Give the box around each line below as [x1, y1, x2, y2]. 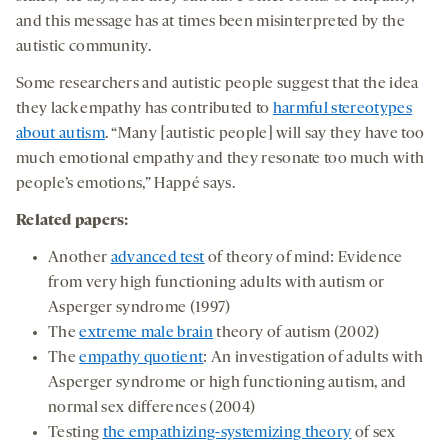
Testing [48, 425, 103, 442]
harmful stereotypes [272, 101, 412, 118]
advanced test [110, 250, 205, 267]
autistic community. [16, 39, 152, 56]
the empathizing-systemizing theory [102, 425, 352, 442]
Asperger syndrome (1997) [48, 300, 231, 317]
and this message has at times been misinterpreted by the [16, 14, 405, 31]
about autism [16, 126, 105, 143]
